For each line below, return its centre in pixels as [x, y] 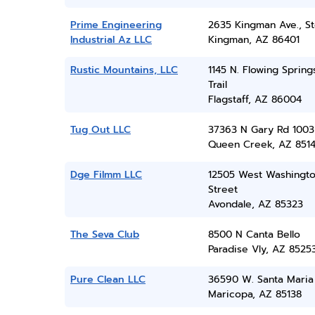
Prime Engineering [116, 25]
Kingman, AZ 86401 [253, 40]
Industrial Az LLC [111, 40]
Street [223, 189]
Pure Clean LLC [108, 279]
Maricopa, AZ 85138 [255, 294]
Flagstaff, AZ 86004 [255, 99]
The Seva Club [105, 234]
